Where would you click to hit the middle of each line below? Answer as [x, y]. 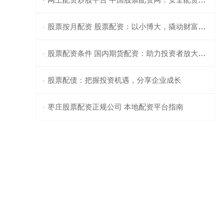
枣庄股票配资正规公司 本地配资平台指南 [115, 107]
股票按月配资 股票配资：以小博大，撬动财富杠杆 [123, 26]
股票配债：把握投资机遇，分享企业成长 [114, 80]
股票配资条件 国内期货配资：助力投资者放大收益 [123, 53]
